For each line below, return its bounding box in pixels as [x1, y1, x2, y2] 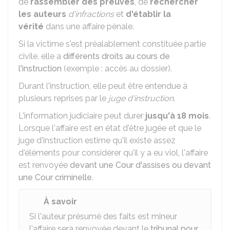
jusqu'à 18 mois [145, 111, 209, 121]
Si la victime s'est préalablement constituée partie [18, 39, 206, 49]
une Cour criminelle [18, 172, 92, 182]
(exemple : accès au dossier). [62, 64, 172, 73]
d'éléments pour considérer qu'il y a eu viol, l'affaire [18, 148, 208, 158]
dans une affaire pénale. [44, 22, 134, 31]
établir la [133, 9, 171, 19]
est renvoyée [18, 160, 70, 170]
